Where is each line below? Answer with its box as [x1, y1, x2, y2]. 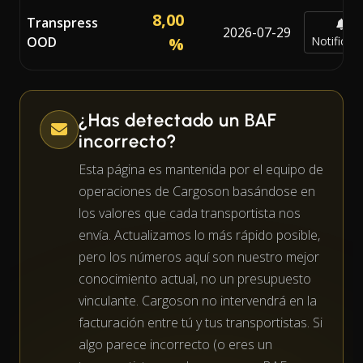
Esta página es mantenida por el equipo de [79, 160, 323, 178]
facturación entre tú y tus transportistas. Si [79, 313, 322, 331]
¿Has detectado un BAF [79, 109, 278, 131]
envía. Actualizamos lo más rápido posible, [79, 225, 320, 244]
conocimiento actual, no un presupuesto [79, 269, 311, 288]
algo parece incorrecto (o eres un [79, 335, 272, 353]
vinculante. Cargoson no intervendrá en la [79, 291, 317, 310]
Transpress [27, 13, 98, 32]
